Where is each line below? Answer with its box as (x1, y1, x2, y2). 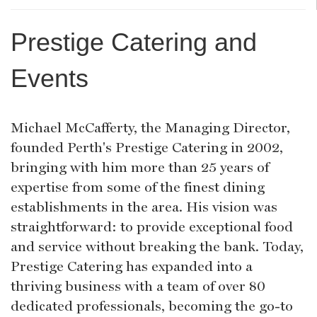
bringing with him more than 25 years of (11, 158, 269, 175)
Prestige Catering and (11, 27, 257, 57)
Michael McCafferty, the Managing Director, (11, 118, 290, 136)
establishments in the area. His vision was (11, 197, 277, 215)
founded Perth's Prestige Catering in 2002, (11, 138, 283, 156)
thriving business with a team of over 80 (11, 277, 265, 294)
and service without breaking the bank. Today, (11, 237, 304, 255)
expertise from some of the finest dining (11, 178, 265, 195)
